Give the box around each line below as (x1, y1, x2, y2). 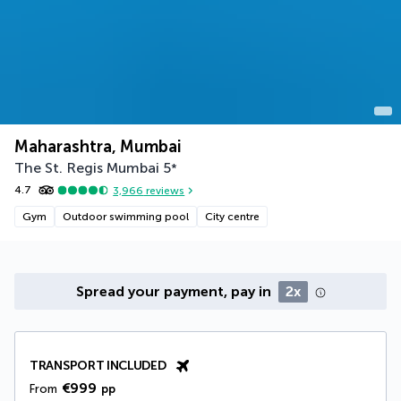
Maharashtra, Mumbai (14, 137, 182, 158)
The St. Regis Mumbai (14, 159, 159, 177)
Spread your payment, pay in (75, 283, 275, 301)
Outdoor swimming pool (63, 210, 189, 224)
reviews (143, 183, 185, 197)
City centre (205, 210, 260, 224)
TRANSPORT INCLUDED (30, 358, 166, 374)
